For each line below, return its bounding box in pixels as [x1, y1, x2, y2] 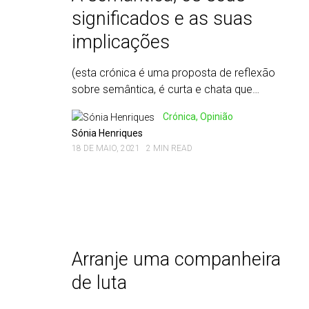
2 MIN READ [146, 143, 192, 153]
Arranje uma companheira [72, 248, 281, 270]
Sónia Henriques [72, 128, 143, 139]
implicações [72, 31, 170, 53]
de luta [72, 272, 127, 294]
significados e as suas [72, 8, 252, 30]
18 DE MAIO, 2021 [72, 143, 140, 153]
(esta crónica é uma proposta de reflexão [72, 66, 275, 79]
